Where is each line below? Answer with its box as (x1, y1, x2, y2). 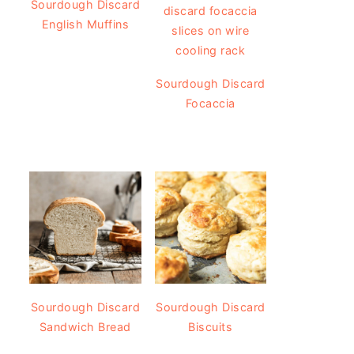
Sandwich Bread (39, 319, 131, 333)
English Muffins (41, 17, 129, 32)
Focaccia (185, 96, 235, 111)
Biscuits (188, 319, 233, 333)
